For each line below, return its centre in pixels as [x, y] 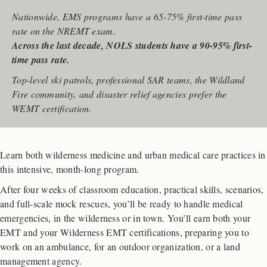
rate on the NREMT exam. [64, 31]
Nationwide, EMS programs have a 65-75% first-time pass [127, 17]
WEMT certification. [52, 108]
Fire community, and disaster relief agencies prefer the [119, 94]
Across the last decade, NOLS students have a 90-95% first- [132, 46]
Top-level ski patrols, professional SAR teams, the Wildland [128, 80]
